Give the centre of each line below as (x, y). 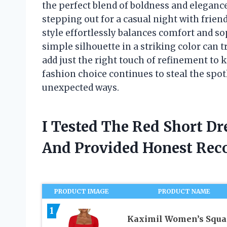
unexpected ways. (81, 88)
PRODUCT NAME (184, 192)
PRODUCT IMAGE (82, 192)
